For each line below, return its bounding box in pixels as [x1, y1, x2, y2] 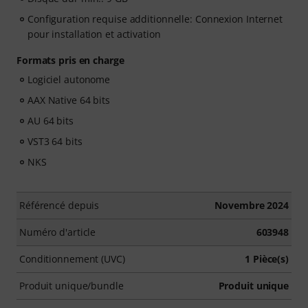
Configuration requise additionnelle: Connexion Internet [27, 12, 283, 25]
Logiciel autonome [27, 73, 111, 86]
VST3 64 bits [27, 135, 82, 148]
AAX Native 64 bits [27, 93, 111, 107]
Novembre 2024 [214, 199, 289, 212]
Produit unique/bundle [19, 279, 124, 292]
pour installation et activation [27, 27, 161, 41]
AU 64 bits [27, 114, 74, 127]
